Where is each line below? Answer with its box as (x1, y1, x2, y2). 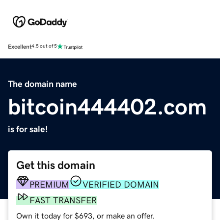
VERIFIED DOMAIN (82, 180, 159, 189)
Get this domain (16, 159, 95, 171)
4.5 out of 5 (31, 44, 57, 49)
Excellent (8, 43, 31, 50)
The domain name (8, 79, 77, 88)
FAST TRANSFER (29, 195, 97, 205)
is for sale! (8, 124, 48, 134)
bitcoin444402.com (8, 95, 207, 118)
